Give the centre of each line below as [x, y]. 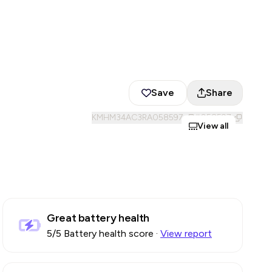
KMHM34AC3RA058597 [137, 117]
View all [212, 126]
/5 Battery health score [103, 233]
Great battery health [98, 218]
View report [186, 233]
